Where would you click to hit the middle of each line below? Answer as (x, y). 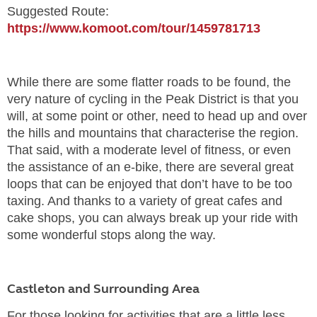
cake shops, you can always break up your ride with (152, 218)
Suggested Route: (58, 11)
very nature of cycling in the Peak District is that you (153, 99)
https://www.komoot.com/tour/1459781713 (134, 28)
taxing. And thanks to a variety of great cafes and (145, 201)
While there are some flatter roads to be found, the (149, 82)
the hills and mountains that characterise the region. (153, 133)
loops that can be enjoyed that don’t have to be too (150, 184)
